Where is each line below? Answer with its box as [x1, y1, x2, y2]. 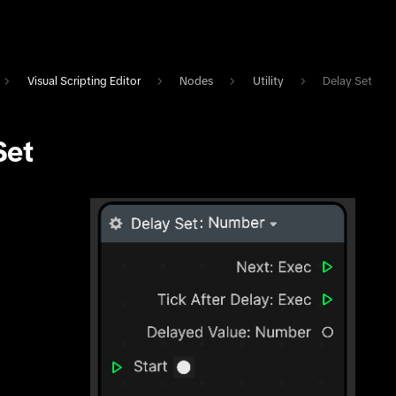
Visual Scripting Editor [27, 74, 141, 88]
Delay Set [323, 74, 373, 88]
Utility [252, 74, 284, 88]
